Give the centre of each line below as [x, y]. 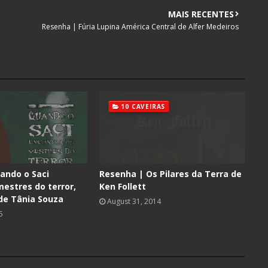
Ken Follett [122, 186]
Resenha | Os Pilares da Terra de [170, 174]
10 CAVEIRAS [143, 106]
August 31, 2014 [134, 201]
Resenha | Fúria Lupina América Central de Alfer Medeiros [140, 27]
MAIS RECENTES [201, 14]
